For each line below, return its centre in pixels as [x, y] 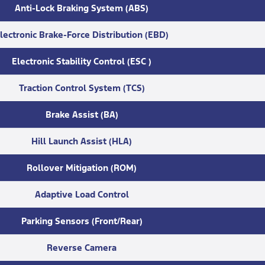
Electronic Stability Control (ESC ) [82, 62]
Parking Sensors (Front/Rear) [82, 221]
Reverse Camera [82, 248]
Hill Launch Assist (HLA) [82, 141]
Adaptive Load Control [82, 195]
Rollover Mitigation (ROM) [82, 168]
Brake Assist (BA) [82, 115]
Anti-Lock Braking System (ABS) [82, 8]
